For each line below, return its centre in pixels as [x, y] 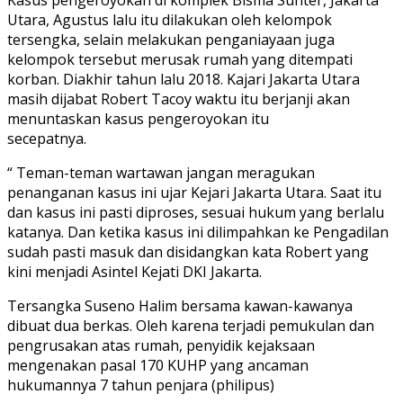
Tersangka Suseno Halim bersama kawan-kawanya [180, 306]
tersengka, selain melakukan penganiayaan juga [171, 40]
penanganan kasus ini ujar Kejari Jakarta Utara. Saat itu [194, 193]
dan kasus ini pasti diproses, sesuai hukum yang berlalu [196, 213]
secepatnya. [47, 139]
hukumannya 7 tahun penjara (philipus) [141, 385]
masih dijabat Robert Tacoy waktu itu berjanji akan [179, 99]
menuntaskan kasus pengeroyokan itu [138, 119]
